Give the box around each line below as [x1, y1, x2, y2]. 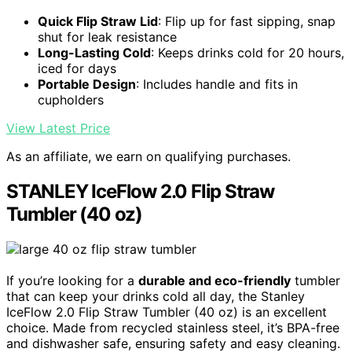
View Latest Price [6, 120, 110, 137]
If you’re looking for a [6, 273, 138, 289]
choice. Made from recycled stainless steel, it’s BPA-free [6, 320, 339, 336]
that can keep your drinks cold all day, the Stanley [6, 288, 305, 305]
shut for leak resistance [38, 29, 177, 46]
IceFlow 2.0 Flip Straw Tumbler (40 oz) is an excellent [6, 304, 327, 321]
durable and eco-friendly [138, 273, 291, 289]
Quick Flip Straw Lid [38, 13, 158, 30]
